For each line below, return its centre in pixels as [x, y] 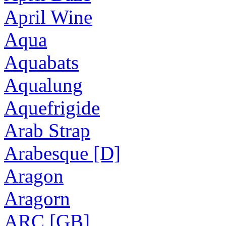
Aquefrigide [52, 108]
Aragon [34, 176]
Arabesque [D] [62, 153]
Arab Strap [47, 130]
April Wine [48, 17]
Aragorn [37, 199]
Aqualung [43, 85]
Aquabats [41, 62]
